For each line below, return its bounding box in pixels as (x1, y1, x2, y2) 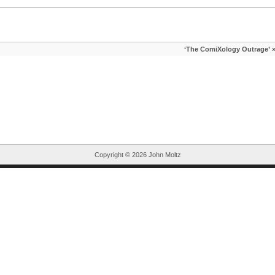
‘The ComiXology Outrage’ (184, 45, 270, 53)
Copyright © (94, 151, 132, 158)
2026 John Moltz (131, 151, 181, 158)
